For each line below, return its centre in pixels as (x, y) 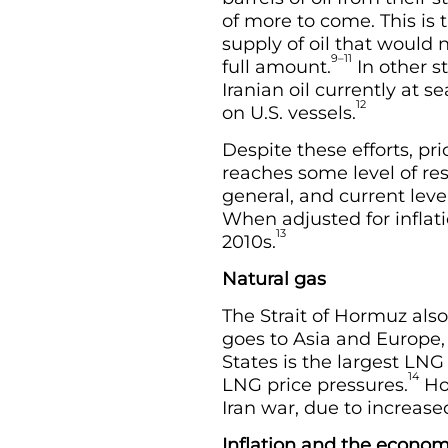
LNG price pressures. (315, 385)
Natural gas (274, 279)
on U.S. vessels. (289, 113)
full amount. (276, 67)
